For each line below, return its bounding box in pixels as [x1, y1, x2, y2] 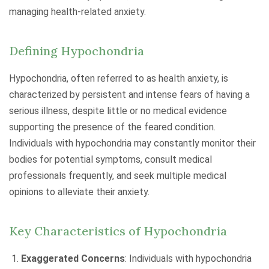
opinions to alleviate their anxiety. [9, 186, 150, 198]
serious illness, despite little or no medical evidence [9, 105, 227, 116]
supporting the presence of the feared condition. [9, 121, 216, 133]
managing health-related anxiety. [9, 6, 146, 17]
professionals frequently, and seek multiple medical [9, 170, 226, 181]
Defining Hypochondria [9, 43, 144, 58]
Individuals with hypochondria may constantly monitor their [9, 138, 256, 149]
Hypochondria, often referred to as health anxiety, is [9, 73, 228, 84]
